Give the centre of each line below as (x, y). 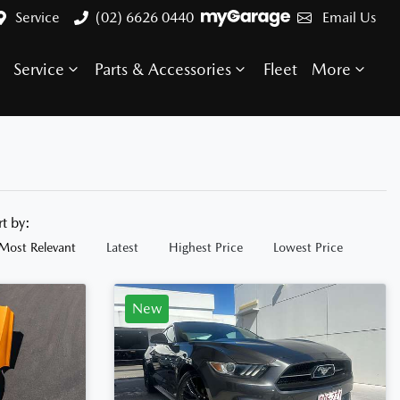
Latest (122, 247)
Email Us (349, 17)
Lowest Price (308, 247)
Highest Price (206, 247)
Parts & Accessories (163, 69)
